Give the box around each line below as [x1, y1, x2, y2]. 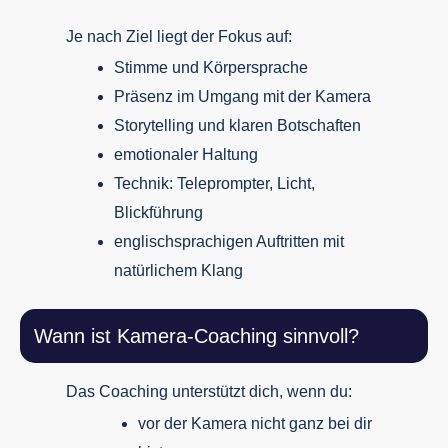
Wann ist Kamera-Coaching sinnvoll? [34, 324, 359, 347]
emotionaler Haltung [113, 145, 258, 163]
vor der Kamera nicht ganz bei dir [137, 414, 372, 432]
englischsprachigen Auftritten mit [113, 232, 344, 250]
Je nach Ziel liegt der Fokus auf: [65, 27, 292, 45]
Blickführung [113, 203, 203, 221]
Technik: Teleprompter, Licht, [113, 174, 315, 192]
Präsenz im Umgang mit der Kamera [113, 87, 371, 105]
